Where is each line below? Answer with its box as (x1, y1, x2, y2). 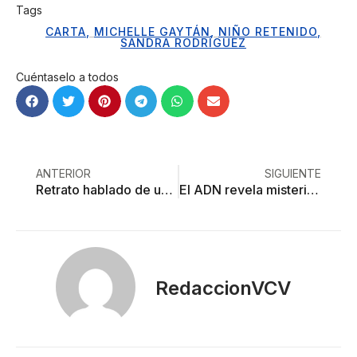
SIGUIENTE (265, 167, 321, 181)
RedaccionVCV (155, 276, 291, 300)
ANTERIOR (36, 167, 91, 181)
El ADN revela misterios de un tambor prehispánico (307, 182, 319, 198)
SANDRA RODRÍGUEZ (120, 35, 246, 49)
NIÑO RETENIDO (218, 24, 317, 38)
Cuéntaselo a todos (16, 69, 119, 84)
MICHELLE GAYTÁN (94, 24, 210, 38)
